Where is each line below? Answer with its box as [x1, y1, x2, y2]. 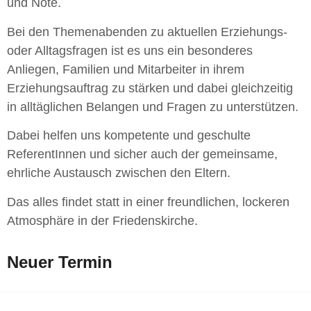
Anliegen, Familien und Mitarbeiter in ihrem [7, 62, 244, 76]
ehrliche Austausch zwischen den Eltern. [7, 166, 230, 180]
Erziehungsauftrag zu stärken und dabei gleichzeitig [7, 81, 293, 95]
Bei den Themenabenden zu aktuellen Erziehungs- [7, 24, 287, 39]
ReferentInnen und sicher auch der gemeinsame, [7, 147, 278, 162]
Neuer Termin [7, 252, 112, 271]
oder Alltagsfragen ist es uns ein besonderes [7, 43, 253, 58]
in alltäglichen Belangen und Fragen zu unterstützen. [7, 99, 299, 114]
